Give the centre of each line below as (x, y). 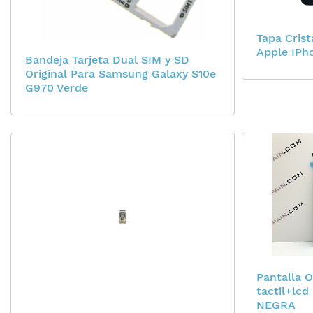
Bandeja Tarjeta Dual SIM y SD (107, 59)
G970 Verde (57, 87)
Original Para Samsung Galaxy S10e (121, 73)
